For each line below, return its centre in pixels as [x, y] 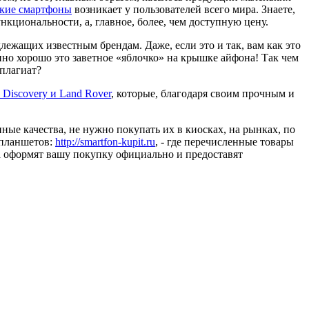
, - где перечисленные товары [225, 141]
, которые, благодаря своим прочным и [203, 93]
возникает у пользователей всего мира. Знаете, [183, 9]
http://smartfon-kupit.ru [105, 141]
